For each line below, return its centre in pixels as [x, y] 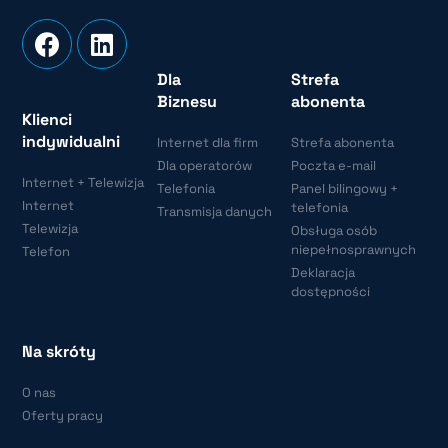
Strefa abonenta [343, 143]
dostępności [331, 292]
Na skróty [59, 352]
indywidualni [71, 142]
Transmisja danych [214, 212]
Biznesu [186, 102]
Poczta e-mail [334, 166]
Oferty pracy [63, 416]
